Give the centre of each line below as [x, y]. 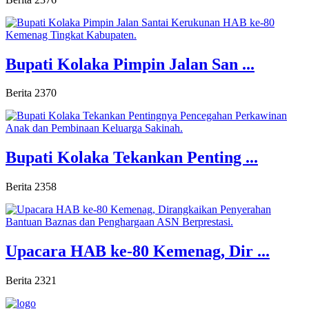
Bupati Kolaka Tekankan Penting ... [132, 158]
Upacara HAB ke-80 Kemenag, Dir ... [138, 251]
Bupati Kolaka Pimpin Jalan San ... [130, 64]
